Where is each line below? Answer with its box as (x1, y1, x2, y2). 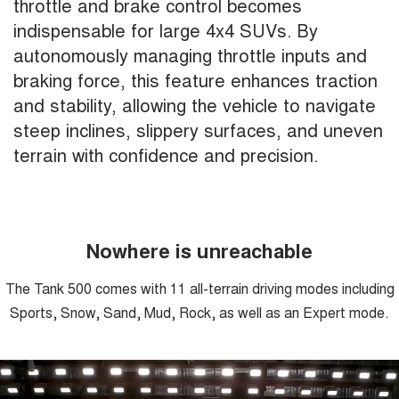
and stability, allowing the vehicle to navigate (13, 92, 376, 118)
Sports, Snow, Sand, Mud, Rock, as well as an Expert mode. (10, 302, 389, 323)
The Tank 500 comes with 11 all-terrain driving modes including (4, 278, 395, 299)
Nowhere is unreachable (86, 236, 313, 265)
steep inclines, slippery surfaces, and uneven (13, 117, 383, 143)
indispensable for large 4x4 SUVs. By (13, 17, 318, 44)
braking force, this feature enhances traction (13, 67, 378, 94)
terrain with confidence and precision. (13, 142, 318, 168)
